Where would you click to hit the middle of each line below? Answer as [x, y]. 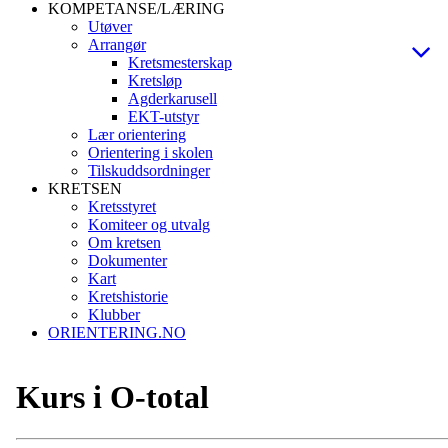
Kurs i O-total [112, 397]
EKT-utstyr [163, 116]
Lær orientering [137, 134]
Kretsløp [155, 80]
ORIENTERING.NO [117, 332]
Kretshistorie [128, 296]
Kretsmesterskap [180, 62]
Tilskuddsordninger [149, 170]
